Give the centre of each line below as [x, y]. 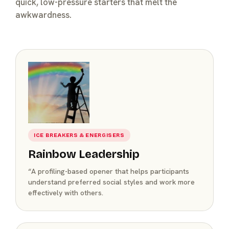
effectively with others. [66, 192]
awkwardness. [43, 15]
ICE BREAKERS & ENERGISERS [79, 135]
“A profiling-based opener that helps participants [109, 171]
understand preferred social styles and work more [111, 182]
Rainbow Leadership [84, 154]
